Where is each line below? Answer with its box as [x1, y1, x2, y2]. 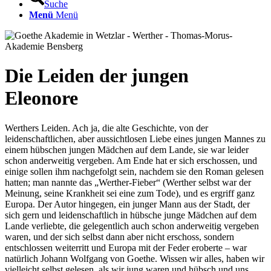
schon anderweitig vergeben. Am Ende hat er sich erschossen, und [5, 155, 257, 166]
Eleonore [5, 87, 78, 109]
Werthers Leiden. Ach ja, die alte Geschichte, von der [5, 122, 208, 133]
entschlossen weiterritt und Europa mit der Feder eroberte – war [5, 242, 247, 253]
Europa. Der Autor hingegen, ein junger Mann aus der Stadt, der [5, 198, 250, 209]
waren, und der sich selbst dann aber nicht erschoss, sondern [5, 231, 234, 242]
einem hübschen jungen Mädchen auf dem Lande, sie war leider [5, 144, 249, 155]
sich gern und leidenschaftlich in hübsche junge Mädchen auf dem [5, 209, 256, 220]
